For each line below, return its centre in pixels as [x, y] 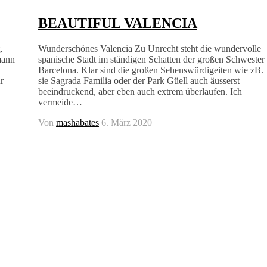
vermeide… [60, 103]
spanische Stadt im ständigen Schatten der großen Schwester [151, 60]
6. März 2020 [127, 123]
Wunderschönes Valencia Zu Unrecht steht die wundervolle [150, 49]
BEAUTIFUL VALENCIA [118, 24]
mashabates [77, 123]
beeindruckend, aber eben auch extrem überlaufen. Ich [140, 92]
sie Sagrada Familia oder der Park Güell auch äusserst [139, 81]
